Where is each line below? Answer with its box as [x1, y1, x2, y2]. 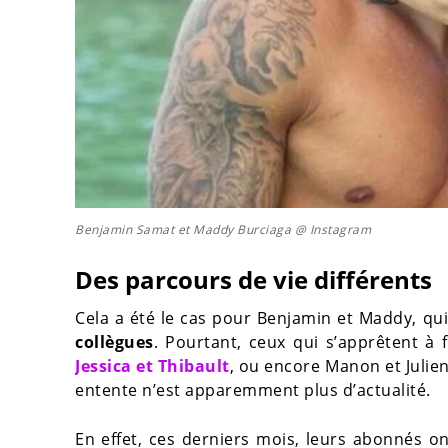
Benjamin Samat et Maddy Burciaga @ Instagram [75, 221, 371, 239]
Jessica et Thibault [75, 355, 230, 378]
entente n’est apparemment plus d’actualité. [75, 379, 431, 402]
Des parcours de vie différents [75, 263, 432, 297]
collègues [75, 331, 154, 354]
